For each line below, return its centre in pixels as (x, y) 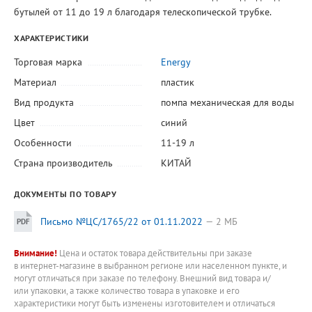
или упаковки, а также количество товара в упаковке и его (127, 291)
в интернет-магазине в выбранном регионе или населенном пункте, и (150, 266)
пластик (177, 83)
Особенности (43, 143)
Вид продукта (44, 103)
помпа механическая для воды (227, 103)
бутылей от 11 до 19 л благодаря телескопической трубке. (143, 12)
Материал (35, 83)
